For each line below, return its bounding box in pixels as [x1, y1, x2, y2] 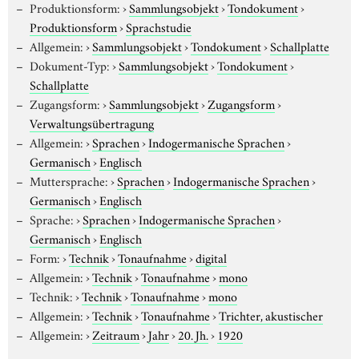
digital [195, 248, 227, 266]
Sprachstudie [126, 17, 192, 35]
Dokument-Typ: [29, 55, 110, 74]
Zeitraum [91, 325, 139, 343]
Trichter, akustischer [218, 305, 323, 324]
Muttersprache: [29, 171, 108, 189]
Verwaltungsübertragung [30, 113, 154, 131]
